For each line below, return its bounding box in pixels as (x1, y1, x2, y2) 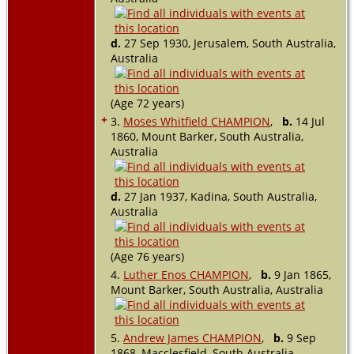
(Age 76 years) (111, 248, 184, 264)
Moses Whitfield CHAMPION (123, 113, 270, 129)
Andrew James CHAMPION (123, 330, 262, 345)
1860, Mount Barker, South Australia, (111, 128, 303, 144)
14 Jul (292, 113, 325, 129)
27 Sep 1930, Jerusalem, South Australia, (121, 35, 336, 51)
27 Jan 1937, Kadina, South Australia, (121, 188, 317, 204)
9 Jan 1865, (271, 266, 331, 282)
